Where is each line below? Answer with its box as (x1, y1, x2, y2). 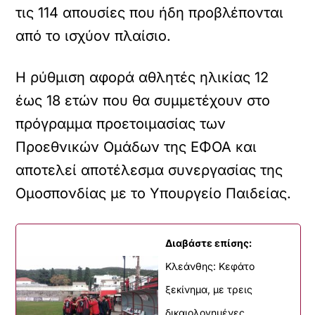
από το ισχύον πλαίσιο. (15, 27, 172, 44)
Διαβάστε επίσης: (165, 237, 252, 249)
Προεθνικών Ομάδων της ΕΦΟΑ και (15, 139, 257, 155)
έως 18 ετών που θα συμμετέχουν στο (15, 92, 271, 109)
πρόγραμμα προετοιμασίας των (15, 115, 226, 132)
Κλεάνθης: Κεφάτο (165, 260, 255, 272)
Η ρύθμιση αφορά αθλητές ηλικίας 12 (15, 69, 269, 86)
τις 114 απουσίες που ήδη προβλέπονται (15, 4, 284, 21)
